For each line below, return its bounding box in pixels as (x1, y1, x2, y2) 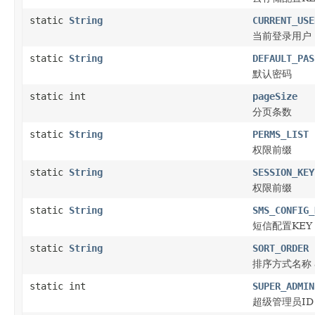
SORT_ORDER (252, 242, 309, 254)
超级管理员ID (252, 295, 314, 307)
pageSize (252, 90, 297, 102)
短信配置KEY (252, 219, 312, 231)
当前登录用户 (252, 30, 311, 41)
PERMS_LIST (252, 128, 309, 140)
